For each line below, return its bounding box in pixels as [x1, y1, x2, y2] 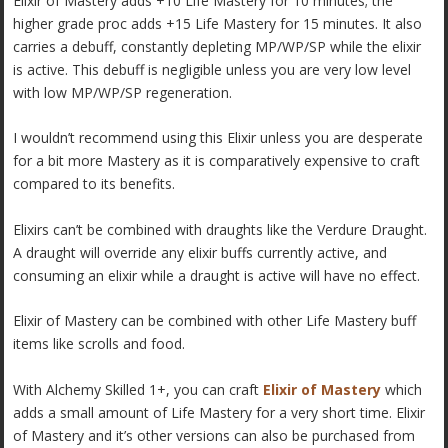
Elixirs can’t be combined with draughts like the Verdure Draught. [13, 219, 428, 239]
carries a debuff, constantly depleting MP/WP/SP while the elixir [13, 37, 422, 57]
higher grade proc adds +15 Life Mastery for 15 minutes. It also [13, 14, 423, 34]
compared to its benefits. [13, 174, 176, 194]
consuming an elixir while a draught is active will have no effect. [13, 265, 421, 285]
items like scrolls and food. [13, 334, 186, 354]
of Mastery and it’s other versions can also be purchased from [13, 425, 416, 445]
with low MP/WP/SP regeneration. [13, 83, 233, 103]
